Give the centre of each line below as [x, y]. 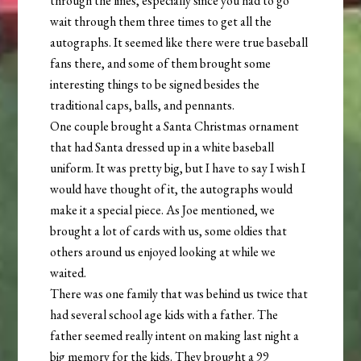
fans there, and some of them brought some [161, 64]
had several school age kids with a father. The [164, 315]
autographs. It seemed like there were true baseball [179, 43]
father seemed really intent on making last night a [175, 336]
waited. [68, 273]
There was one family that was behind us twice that [179, 294]
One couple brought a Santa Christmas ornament [175, 127]
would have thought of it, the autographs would [172, 189]
